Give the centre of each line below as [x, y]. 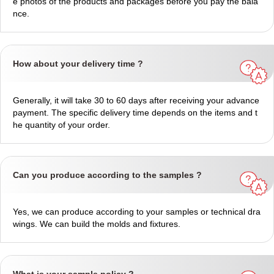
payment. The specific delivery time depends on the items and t [135, 113]
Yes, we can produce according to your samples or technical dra [137, 212]
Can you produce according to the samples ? [107, 175]
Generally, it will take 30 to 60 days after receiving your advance [136, 101]
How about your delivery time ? [78, 64]
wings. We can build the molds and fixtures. [97, 224]
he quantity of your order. [61, 125]
